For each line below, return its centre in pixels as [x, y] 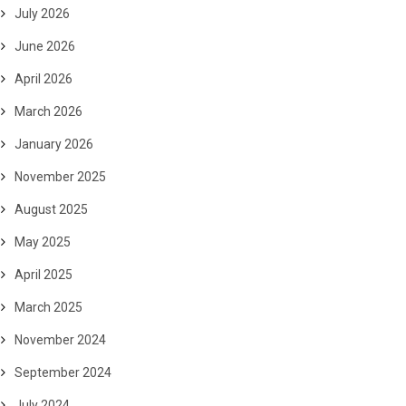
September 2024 [63, 372]
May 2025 [43, 242]
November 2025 [60, 177]
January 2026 [54, 144]
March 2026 [48, 111]
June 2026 [45, 46]
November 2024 [60, 340]
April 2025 [43, 275]
